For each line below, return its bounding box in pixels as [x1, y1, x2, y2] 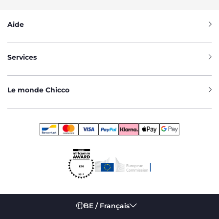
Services [7, 53, 37, 62]
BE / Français [83, 201, 130, 210]
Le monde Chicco [7, 86, 69, 94]
